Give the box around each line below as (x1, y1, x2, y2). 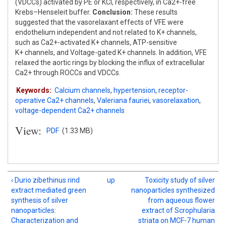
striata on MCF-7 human (138, 216, 215, 225)
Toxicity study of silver (145, 176, 215, 185)
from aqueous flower (148, 196, 215, 205)
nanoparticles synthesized (131, 186, 215, 195)
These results (133, 8, 178, 17)
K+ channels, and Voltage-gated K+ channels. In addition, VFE (15, 48, 207, 57)
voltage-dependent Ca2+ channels (15, 106, 125, 115)
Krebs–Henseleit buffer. (15, 8, 92, 17)
